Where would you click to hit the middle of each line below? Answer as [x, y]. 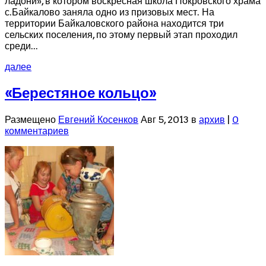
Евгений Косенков [98, 119]
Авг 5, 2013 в [169, 119]
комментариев [37, 131]
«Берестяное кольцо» [80, 93]
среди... [21, 46]
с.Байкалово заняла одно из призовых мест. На [110, 12]
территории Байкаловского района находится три [114, 23]
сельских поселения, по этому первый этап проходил [121, 34]
